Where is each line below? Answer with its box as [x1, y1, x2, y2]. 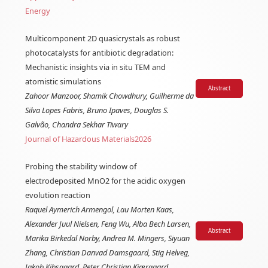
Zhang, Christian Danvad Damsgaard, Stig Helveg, [25, 247, 190, 258]
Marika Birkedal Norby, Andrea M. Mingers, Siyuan [25, 233, 190, 244]
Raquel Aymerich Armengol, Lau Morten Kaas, [25, 204, 175, 215]
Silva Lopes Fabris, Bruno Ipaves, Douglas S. [25, 105, 169, 116]
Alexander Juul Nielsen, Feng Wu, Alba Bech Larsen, [25, 218, 191, 230]
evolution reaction [25, 190, 91, 201]
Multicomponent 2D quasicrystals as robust [25, 33, 181, 44]
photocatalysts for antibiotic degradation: [25, 47, 174, 59]
